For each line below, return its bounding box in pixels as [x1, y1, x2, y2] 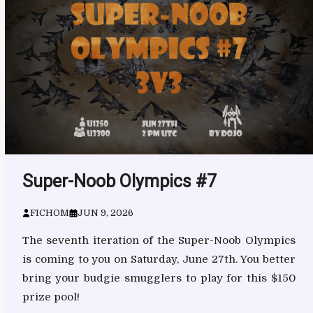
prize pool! [22, 291, 80, 304]
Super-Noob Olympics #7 [22, 171, 217, 192]
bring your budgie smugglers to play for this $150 [22, 272, 296, 285]
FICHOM [30, 208, 70, 219]
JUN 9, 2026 [78, 208, 134, 219]
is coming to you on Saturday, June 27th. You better [22, 253, 296, 266]
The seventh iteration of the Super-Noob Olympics [22, 234, 296, 247]
